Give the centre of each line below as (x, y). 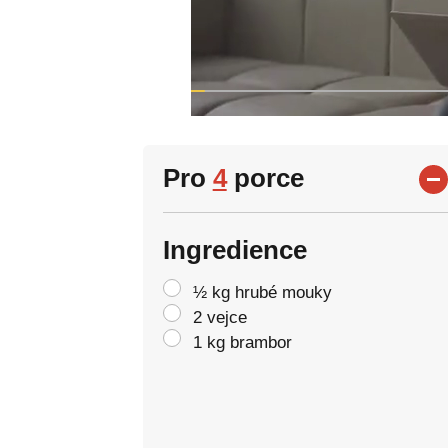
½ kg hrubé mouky (262, 292)
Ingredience (234, 250)
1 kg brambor (242, 342)
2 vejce (219, 317)
